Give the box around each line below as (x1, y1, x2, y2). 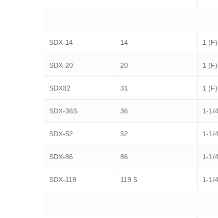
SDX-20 (49, 61, 73, 69)
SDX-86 (49, 152, 73, 161)
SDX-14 (49, 38, 73, 46)
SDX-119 (49, 175, 77, 183)
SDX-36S (49, 107, 78, 115)
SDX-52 (49, 129, 73, 138)
